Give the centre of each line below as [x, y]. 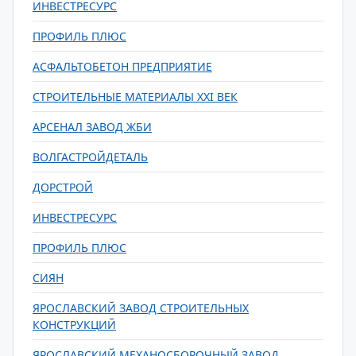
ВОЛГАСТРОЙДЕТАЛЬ [90, 157]
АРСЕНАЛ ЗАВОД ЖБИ [92, 127]
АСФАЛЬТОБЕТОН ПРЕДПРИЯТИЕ [122, 66]
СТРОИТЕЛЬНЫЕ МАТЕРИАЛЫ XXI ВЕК [135, 97]
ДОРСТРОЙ [63, 187]
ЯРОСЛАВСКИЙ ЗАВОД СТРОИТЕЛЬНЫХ [141, 308]
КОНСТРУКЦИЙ [74, 325]
